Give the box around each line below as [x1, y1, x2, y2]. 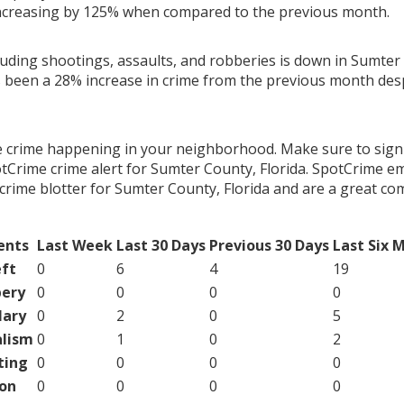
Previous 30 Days [208, 234, 329, 255]
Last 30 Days [115, 234, 206, 255]
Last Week [36, 234, 113, 255]
